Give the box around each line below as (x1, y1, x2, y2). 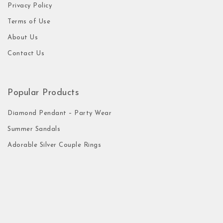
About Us (7, 34, 38, 41)
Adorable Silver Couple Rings (7, 142, 101, 149)
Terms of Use (7, 18, 50, 25)
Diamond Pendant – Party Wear (7, 110, 111, 117)
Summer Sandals (7, 126, 60, 133)
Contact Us (7, 50, 44, 57)
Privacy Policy (7, 2, 52, 9)
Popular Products (7, 88, 79, 98)
